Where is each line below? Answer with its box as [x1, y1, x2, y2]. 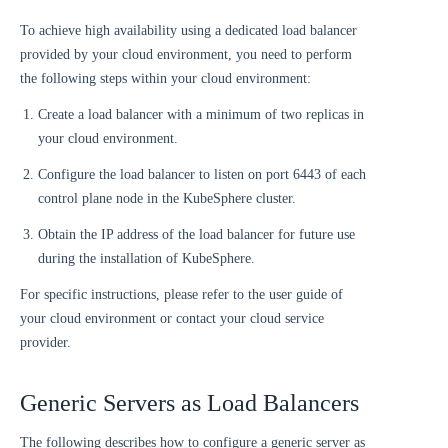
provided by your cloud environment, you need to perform [20, 46, 352, 62]
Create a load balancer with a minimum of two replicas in [38, 106, 364, 122]
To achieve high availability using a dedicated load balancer [20, 22, 357, 38]
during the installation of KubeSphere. [38, 250, 255, 266]
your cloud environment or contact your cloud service [20, 310, 324, 326]
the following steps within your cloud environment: [20, 70, 311, 86]
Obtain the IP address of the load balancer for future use [38, 226, 355, 242]
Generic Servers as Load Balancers [20, 389, 359, 416]
